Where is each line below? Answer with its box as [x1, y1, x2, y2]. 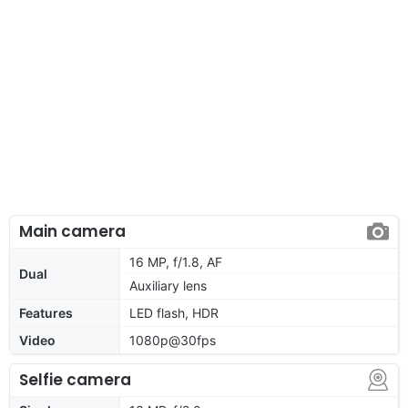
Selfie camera [19, 368, 131, 391]
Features [19, 304, 73, 321]
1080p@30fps [129, 331, 216, 348]
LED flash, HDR [129, 304, 219, 321]
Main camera [19, 219, 126, 242]
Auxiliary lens [129, 277, 207, 293]
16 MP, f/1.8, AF [129, 253, 222, 270]
